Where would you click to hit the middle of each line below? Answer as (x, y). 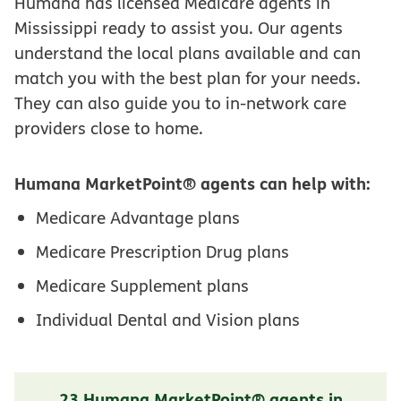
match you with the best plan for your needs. (188, 78)
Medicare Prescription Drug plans (162, 251)
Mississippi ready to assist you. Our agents (179, 28)
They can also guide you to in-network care (180, 103)
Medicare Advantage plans (138, 217)
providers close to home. (109, 128)
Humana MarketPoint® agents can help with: (192, 183)
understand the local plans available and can (188, 53)
